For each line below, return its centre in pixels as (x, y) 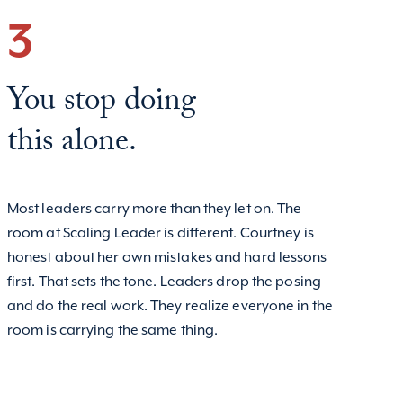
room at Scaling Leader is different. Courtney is (160, 234)
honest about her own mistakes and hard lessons (167, 258)
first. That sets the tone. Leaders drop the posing (164, 282)
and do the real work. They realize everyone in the (170, 307)
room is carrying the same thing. (112, 331)
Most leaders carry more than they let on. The (154, 210)
